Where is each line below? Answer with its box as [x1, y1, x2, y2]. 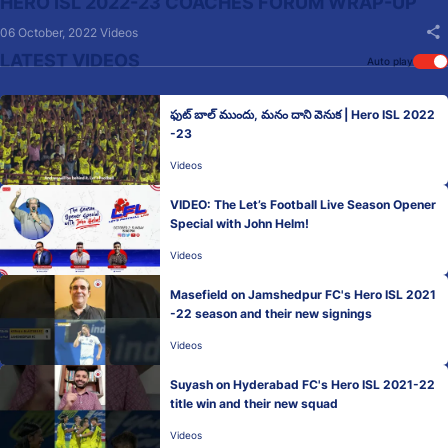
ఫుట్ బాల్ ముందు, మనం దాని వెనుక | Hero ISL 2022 [170, 107, 435, 122]
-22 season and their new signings [170, 306, 372, 321]
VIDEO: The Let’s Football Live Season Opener [170, 197, 436, 212]
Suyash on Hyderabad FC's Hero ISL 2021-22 [170, 377, 435, 392]
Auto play [367, 55, 413, 67]
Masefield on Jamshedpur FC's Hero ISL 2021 [170, 287, 436, 302]
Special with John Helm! [170, 216, 309, 231]
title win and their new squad [170, 396, 338, 411]
